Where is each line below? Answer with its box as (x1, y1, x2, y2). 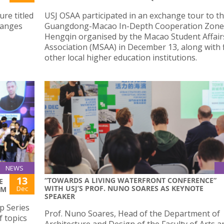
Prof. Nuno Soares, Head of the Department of (44, 207, 220, 219)
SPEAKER (44, 191, 75, 201)
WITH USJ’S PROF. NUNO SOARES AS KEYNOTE (44, 183, 203, 193)
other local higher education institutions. (44, 52, 197, 63)
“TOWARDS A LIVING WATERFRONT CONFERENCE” (44, 175, 216, 185)
